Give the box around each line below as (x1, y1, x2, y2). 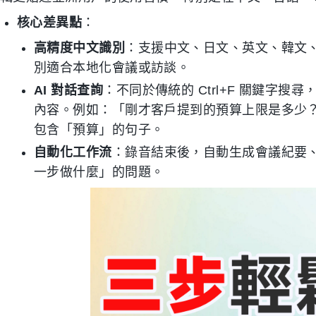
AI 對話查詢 (34, 83, 104, 97)
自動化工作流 (34, 145, 112, 159)
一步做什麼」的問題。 (34, 165, 164, 179)
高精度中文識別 (34, 41, 126, 55)
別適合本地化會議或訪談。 (34, 61, 190, 75)
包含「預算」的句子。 (34, 123, 164, 137)
